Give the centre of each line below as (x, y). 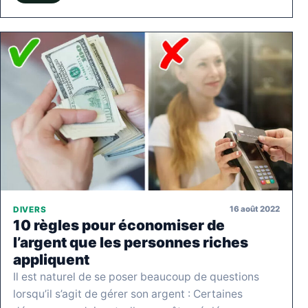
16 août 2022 (255, 209)
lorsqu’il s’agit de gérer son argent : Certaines (128, 294)
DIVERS (30, 209)
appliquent (51, 259)
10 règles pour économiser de (119, 225)
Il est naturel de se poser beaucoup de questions (136, 276)
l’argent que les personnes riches (131, 242)
